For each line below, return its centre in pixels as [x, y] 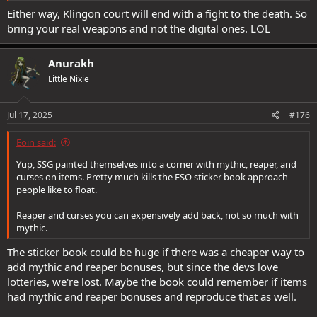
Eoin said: [36, 142]
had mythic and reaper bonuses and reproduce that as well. [152, 296]
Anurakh [71, 63]
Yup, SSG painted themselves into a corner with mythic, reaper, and [156, 164]
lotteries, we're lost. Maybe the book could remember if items [157, 281]
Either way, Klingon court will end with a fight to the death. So [157, 13]
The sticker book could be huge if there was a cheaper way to [156, 252]
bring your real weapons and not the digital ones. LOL [139, 28]
